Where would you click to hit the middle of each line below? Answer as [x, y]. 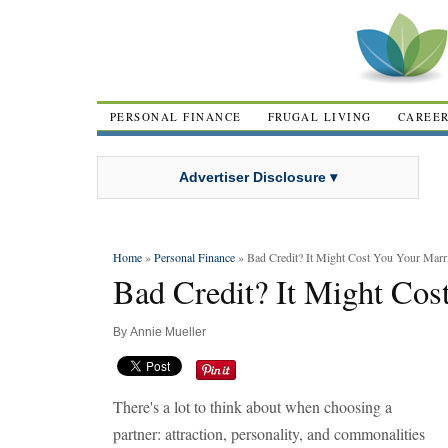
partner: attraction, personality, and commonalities [269, 433]
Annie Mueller [168, 332]
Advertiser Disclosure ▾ [258, 176]
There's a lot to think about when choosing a [252, 406]
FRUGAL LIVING [319, 116]
